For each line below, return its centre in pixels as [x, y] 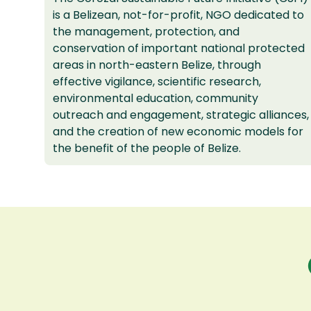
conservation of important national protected [179, 49]
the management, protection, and [146, 32]
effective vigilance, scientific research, [157, 82]
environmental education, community [155, 99]
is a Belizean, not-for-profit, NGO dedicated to [178, 15]
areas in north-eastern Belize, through [157, 65]
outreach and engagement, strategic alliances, [181, 115]
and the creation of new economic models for [178, 132]
